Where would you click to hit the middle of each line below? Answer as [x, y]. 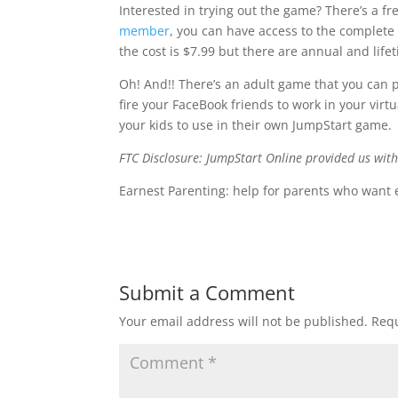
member [145, 30]
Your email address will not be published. [244, 321]
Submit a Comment [207, 292]
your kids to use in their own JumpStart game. [256, 124]
